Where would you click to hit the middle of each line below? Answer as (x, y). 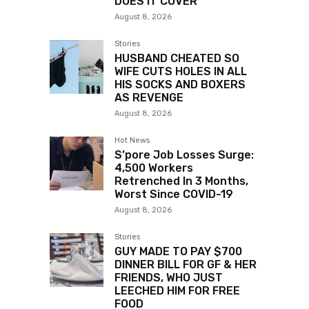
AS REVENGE (149, 98)
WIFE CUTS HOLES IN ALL (181, 72)
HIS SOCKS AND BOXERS (180, 85)
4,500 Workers (154, 168)
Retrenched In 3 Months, (181, 181)
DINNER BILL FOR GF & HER (186, 265)
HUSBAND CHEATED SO (177, 59)
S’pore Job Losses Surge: (184, 155)
